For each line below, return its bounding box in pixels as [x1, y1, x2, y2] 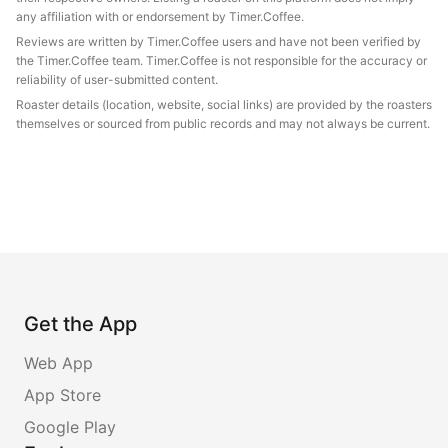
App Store [24, 384, 101, 405]
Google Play [24, 416, 116, 437]
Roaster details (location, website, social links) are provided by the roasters [16, 96, 432, 112]
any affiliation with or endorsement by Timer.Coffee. [16, 8, 304, 24]
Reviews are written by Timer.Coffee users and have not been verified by [16, 33, 421, 49]
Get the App [24, 311, 137, 336]
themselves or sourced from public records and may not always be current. [16, 115, 430, 131]
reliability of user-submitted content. [16, 71, 218, 87]
